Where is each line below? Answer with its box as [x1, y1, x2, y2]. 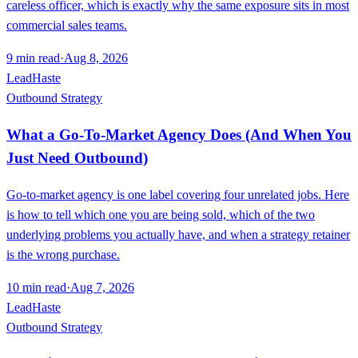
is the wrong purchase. [6, 247, 120, 261]
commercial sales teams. [6, 18, 127, 33]
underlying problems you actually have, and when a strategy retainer [6, 227, 350, 241]
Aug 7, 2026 [70, 280, 134, 294]
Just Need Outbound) [6, 149, 148, 166]
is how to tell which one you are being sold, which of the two [6, 207, 315, 221]
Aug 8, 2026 [64, 51, 128, 66]
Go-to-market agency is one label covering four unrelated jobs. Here [6, 187, 349, 201]
